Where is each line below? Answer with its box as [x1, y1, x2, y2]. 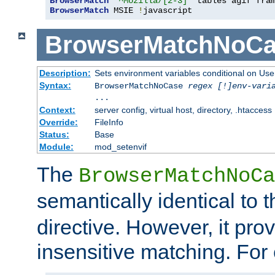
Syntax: [39, 80, 71, 91]
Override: [39, 117, 78, 128]
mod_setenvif [94, 142, 147, 152]
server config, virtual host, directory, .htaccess [94, 105, 272, 115]
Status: [39, 130, 69, 140]
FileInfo [94, 117, 123, 128]
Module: [39, 142, 74, 152]
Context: [39, 105, 76, 115]
